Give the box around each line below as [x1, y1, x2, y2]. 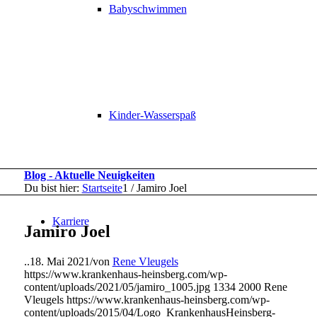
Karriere [52, 215, 89, 227]
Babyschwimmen [108, 3, 187, 15]
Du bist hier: [23, 182, 79, 194]
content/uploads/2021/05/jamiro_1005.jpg [23, 280, 210, 293]
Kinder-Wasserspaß [108, 109, 196, 121]
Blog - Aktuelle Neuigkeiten [23, 169, 155, 181]
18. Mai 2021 [29, 255, 90, 267]
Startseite [81, 182, 122, 194]
